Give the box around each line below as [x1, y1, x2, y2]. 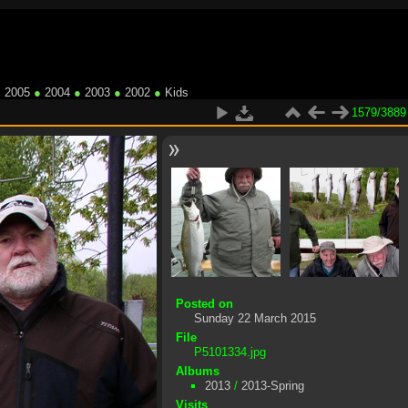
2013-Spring [241, 378, 305, 393]
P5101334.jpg [193, 344, 266, 359]
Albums [175, 363, 219, 378]
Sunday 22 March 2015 [193, 311, 316, 325]
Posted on [175, 296, 233, 311]
